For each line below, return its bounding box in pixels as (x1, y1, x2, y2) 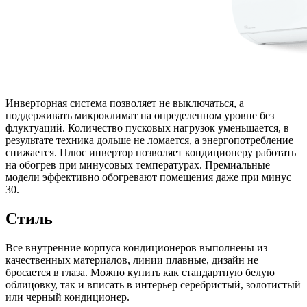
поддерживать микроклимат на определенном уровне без (5, 110, 274, 122)
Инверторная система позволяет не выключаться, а (5, 97, 244, 110)
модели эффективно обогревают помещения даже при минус (5, 171, 291, 184)
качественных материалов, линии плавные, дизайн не (5, 254, 258, 267)
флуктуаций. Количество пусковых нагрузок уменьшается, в (5, 122, 289, 134)
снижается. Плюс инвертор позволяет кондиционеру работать (5, 147, 296, 159)
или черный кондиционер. (5, 291, 130, 304)
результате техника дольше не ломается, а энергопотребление (5, 134, 293, 147)
